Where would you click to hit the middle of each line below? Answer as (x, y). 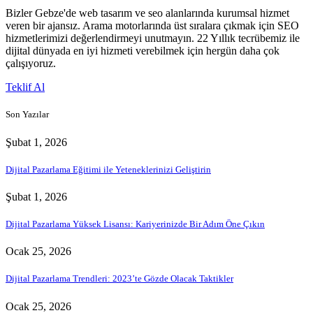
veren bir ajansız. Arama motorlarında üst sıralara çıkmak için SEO (152, 26)
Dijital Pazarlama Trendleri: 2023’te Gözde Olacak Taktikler (119, 279)
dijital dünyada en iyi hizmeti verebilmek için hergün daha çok (143, 51)
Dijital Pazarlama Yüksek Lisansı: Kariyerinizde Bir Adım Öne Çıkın (135, 224)
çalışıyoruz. (31, 64)
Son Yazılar (27, 115)
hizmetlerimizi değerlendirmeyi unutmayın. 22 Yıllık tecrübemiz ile (153, 38)
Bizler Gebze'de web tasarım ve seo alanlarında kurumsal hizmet (147, 13)
